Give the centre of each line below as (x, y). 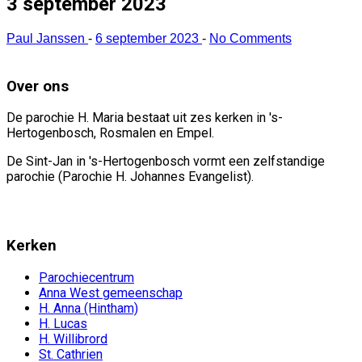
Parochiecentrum (86, 277)
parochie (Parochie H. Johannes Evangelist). (130, 177)
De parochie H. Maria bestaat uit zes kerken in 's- (145, 118)
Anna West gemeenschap (111, 293)
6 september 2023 (149, 38)
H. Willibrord (73, 339)
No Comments (250, 38)
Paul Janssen (47, 38)
